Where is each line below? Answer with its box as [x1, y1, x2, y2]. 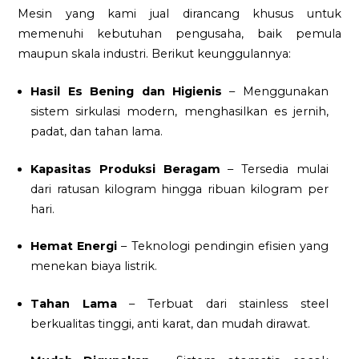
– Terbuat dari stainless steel [116, 296, 329, 311]
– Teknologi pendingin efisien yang [117, 239, 329, 254]
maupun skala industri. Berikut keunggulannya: [18, 46, 292, 62]
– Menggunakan [221, 83, 329, 99]
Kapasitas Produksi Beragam [30, 161, 220, 176]
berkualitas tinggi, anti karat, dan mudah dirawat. [30, 316, 311, 331]
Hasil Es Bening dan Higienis [30, 83, 222, 99]
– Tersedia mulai [220, 161, 329, 176]
